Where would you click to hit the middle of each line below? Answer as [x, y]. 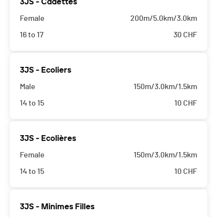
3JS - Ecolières [48, 139]
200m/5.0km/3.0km [164, 19]
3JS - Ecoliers [46, 70]
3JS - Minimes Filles [57, 207]
